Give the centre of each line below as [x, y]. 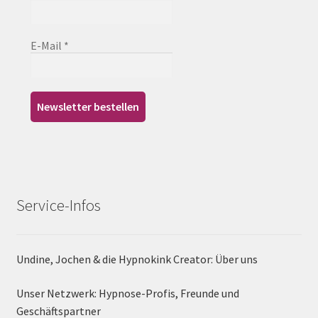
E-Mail [47, 45]
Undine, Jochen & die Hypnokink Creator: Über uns [137, 259]
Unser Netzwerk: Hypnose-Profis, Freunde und [127, 294]
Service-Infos [58, 205]
